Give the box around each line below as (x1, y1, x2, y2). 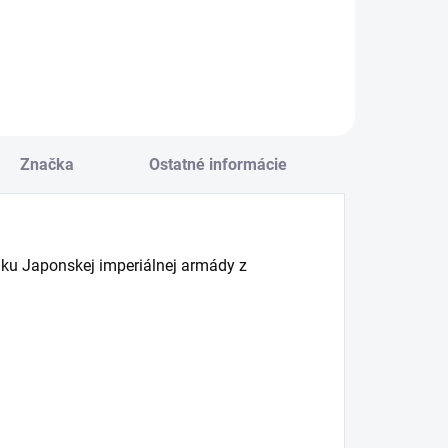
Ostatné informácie (149, 155, 288, 175)
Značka (19, 155, 74, 175)
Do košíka (5, 10, 65, 27)
